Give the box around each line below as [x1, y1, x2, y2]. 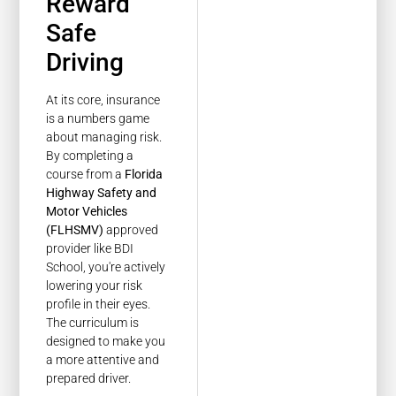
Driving [46, 48, 125, 78]
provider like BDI [46, 241, 134, 256]
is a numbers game [46, 111, 150, 126]
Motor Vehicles [46, 204, 128, 219]
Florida [125, 167, 164, 182]
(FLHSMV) [46, 223, 104, 238]
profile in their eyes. [46, 297, 151, 312]
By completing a [46, 148, 134, 164]
